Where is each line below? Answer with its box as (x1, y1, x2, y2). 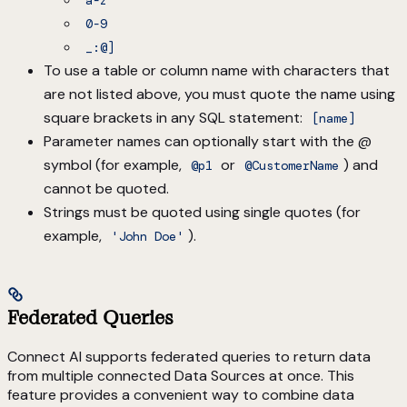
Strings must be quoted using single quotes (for (44, 203, 361, 223)
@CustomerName (243, 157, 339, 174)
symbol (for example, (44, 155, 185, 175)
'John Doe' (110, 228, 184, 245)
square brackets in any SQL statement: (44, 108, 306, 128)
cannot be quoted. (44, 179, 169, 199)
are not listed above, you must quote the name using (44, 84, 395, 104)
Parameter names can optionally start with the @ (44, 132, 372, 152)
